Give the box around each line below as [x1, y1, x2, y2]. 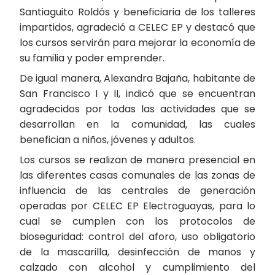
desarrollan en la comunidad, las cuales [20, 117, 255, 131]
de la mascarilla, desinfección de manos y [20, 245, 255, 259]
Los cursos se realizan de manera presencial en [20, 153, 255, 167]
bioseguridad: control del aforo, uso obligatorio [20, 230, 255, 244]
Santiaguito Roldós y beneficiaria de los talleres [20, 5, 255, 19]
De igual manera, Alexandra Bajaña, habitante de [20, 71, 255, 85]
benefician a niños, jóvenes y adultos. [20, 133, 196, 147]
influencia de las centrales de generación [20, 184, 255, 198]
